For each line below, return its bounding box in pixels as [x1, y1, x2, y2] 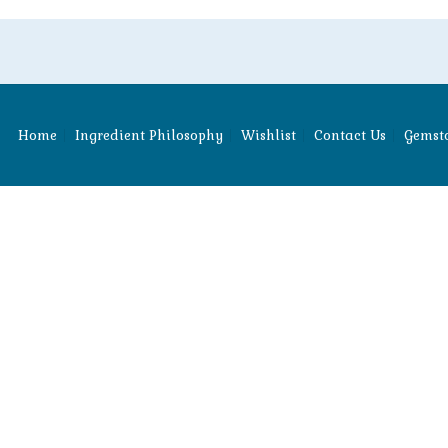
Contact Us [314, 127, 386, 144]
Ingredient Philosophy [75, 127, 223, 144]
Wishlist [241, 127, 296, 144]
